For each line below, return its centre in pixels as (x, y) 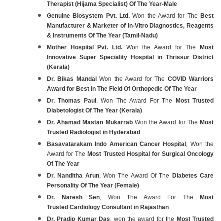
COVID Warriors (191, 79)
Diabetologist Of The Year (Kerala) (94, 110)
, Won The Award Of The (135, 175)
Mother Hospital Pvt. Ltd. (85, 47)
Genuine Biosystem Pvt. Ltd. (90, 16)
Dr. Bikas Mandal (72, 79)
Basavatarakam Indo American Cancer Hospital (117, 144)
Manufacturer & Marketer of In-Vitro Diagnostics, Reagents (130, 25)
